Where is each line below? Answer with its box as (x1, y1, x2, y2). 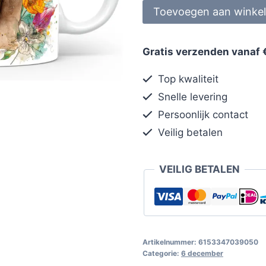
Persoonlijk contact (155, 108, 249, 121)
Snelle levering (155, 90, 228, 103)
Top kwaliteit (155, 72, 219, 85)
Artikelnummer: (142, 237, 198, 246)
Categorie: (142, 248, 181, 258)
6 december (180, 248, 223, 258)
